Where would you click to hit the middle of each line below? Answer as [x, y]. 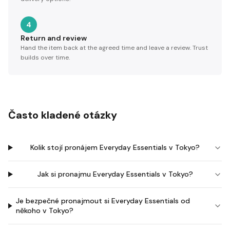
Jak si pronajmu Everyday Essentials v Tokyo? [115, 174]
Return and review [54, 38]
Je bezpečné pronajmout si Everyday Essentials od [103, 201]
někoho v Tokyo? [45, 210]
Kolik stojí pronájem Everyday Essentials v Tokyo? [115, 147]
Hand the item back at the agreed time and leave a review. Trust [114, 48]
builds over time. [45, 57]
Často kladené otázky [63, 115]
